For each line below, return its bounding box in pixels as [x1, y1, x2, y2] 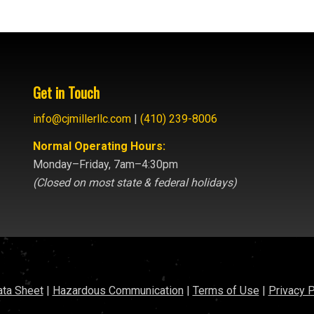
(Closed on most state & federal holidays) [32, 176, 237, 190]
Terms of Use [192, 283, 259, 297]
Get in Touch [32, 82, 100, 104]
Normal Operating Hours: [32, 139, 165, 153]
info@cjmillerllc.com [32, 111, 131, 125]
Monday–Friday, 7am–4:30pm [32, 158, 178, 172]
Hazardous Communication [52, 283, 184, 297]
